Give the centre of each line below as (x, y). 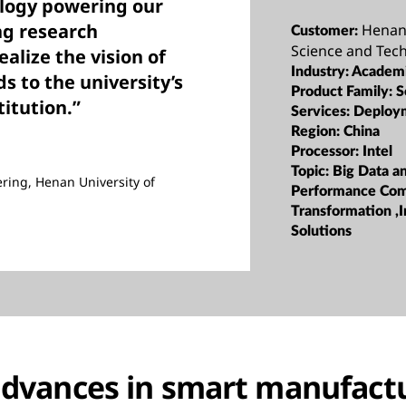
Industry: (322, 71)
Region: (318, 131)
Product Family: (344, 91)
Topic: (312, 171)
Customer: (327, 30)
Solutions (322, 231)
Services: (323, 111)
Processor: (327, 151)
